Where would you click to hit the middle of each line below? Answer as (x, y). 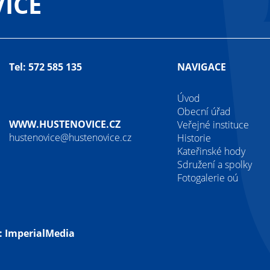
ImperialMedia (40, 233)
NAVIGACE (202, 67)
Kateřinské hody (211, 151)
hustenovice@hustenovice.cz (70, 137)
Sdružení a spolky (215, 164)
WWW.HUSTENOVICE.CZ (65, 124)
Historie (194, 138)
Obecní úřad (204, 111)
